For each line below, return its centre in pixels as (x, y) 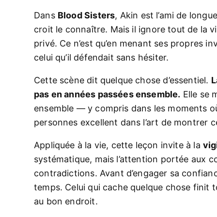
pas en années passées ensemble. (107, 94)
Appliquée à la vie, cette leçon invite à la (118, 145)
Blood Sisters (86, 15)
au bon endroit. (66, 201)
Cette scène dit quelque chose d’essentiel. (123, 80)
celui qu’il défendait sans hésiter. (101, 57)
